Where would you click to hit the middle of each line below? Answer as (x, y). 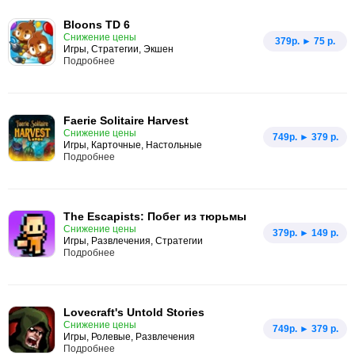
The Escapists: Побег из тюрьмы (155, 216)
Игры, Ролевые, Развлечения (129, 337)
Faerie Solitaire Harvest (126, 120)
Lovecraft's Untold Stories (134, 312)
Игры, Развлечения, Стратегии (133, 241)
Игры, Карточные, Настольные (133, 145)
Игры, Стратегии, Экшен (118, 49)
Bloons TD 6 (97, 25)
